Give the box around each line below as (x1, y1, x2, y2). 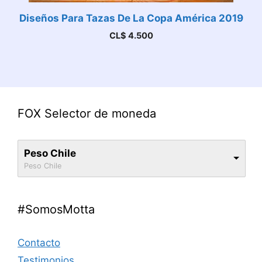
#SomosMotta (18, 202, 95, 217)
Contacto (18, 237, 60, 249)
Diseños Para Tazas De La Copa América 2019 (19, 12, 243, 25)
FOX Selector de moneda (18, 106, 156, 121)
